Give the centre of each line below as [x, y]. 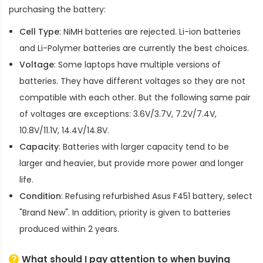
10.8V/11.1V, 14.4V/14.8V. [64, 130]
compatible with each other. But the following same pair [135, 97]
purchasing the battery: [57, 9]
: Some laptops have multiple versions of [137, 64]
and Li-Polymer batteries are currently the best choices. [134, 48]
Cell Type [39, 31]
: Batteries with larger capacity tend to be [144, 146]
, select [238, 196]
